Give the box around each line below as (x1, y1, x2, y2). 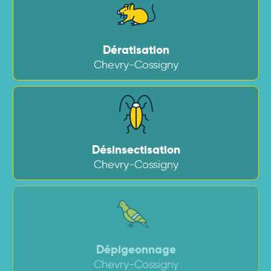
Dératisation (102, 42, 169, 57)
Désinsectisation (91, 142, 180, 157)
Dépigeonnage (96, 241, 176, 257)
